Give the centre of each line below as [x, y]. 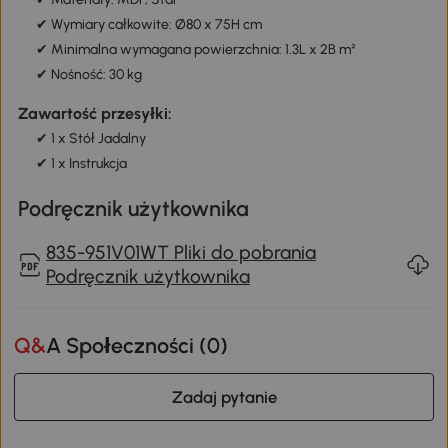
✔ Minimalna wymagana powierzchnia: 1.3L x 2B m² [195, 49]
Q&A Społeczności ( [127, 346]
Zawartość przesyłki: [94, 114]
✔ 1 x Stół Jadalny [90, 139]
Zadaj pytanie [224, 396]
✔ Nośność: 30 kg [88, 74]
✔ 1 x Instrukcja [81, 164]
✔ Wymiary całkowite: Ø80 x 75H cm [148, 24]
